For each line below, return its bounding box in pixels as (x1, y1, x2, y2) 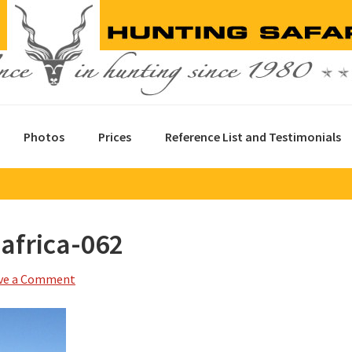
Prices (98, 129, 131, 145)
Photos (24, 129, 64, 145)
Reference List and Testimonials (165, 129, 341, 145)
